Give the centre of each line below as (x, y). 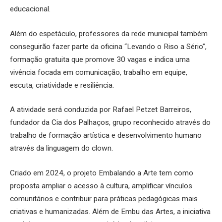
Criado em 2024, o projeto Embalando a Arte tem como (102, 173)
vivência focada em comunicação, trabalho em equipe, (99, 72)
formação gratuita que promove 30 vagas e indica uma (100, 59)
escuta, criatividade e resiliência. (62, 85)
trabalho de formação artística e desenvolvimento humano (106, 136)
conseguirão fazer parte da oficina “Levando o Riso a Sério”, (108, 46)
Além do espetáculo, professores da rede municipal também (109, 33)
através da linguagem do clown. (61, 148)
